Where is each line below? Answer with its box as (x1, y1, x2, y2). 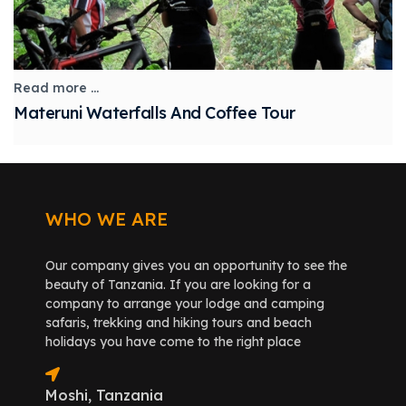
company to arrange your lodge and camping (45, 295, 324, 313)
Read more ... (14, 80, 99, 97)
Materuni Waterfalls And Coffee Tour (14, 102, 295, 124)
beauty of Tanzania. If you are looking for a (45, 276, 311, 294)
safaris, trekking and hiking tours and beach (45, 314, 312, 332)
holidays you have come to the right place (45, 333, 301, 351)
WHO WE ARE (45, 208, 168, 231)
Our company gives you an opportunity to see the (45, 257, 347, 275)
